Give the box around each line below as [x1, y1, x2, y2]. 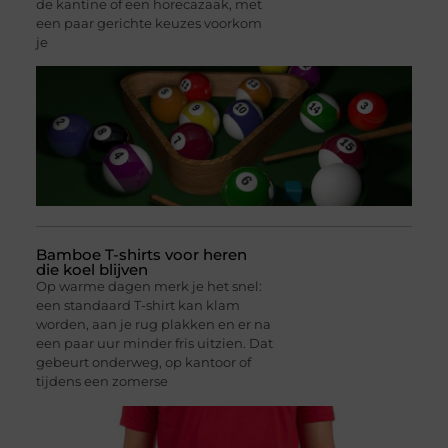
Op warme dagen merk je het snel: [35, 278, 262, 295]
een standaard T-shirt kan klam [35, 297, 240, 314]
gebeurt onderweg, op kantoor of [35, 354, 251, 371]
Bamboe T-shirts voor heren [35, 245, 247, 265]
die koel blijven [35, 260, 148, 280]
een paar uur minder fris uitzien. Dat [35, 335, 273, 352]
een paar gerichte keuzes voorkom [35, 15, 262, 32]
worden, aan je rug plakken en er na [35, 316, 271, 333]
